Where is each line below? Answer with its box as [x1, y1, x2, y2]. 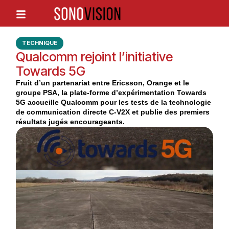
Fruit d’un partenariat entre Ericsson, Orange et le [15, 79, 189, 87]
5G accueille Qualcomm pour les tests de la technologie [15, 98, 211, 107]
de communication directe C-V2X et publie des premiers [15, 108, 210, 117]
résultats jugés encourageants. [15, 118, 125, 126]
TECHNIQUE [21, 39, 57, 47]
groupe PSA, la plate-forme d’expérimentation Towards [15, 88, 207, 97]
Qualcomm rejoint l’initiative [15, 49, 173, 65]
